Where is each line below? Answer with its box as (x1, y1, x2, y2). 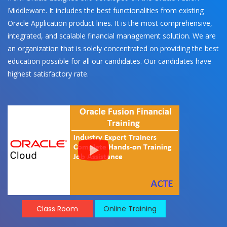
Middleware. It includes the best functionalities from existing (8, 5, 204, 15)
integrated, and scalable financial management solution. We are (8, 30, 216, 41)
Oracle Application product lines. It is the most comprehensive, (8, 18, 212, 28)
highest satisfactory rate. (8, 68, 89, 79)
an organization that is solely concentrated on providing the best (8, 43, 219, 53)
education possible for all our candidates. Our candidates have (8, 56, 211, 66)
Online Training (103, 203, 157, 214)
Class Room (36, 203, 78, 214)
